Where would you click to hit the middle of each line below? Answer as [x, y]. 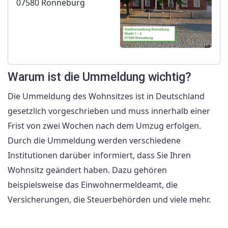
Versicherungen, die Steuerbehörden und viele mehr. [109, 200]
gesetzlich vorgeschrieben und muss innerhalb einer [109, 111]
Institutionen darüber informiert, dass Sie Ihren [99, 155]
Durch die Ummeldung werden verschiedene [94, 141]
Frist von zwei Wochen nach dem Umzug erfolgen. [104, 126]
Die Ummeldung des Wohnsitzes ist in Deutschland [106, 96]
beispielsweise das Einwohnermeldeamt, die [93, 185]
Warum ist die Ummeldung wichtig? [99, 77]
